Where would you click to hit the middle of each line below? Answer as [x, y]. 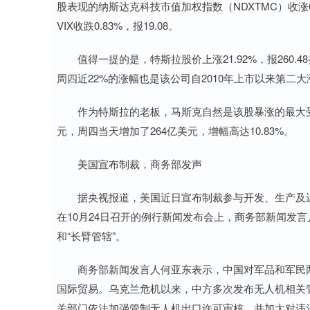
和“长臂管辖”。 [91, 236]
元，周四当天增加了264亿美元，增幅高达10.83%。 [175, 130]
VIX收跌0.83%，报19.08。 [118, 25]
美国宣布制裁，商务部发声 [129, 164]
